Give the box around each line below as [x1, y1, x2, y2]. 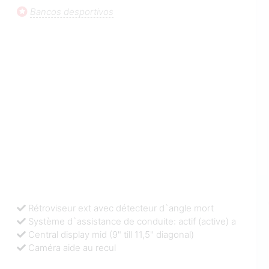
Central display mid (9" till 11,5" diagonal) [28, 229, 195, 241]
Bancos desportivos [30, 5, 114, 17]
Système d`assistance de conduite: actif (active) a [28, 216, 237, 228]
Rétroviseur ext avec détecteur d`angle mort [28, 202, 214, 214]
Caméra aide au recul [28, 242, 116, 254]
